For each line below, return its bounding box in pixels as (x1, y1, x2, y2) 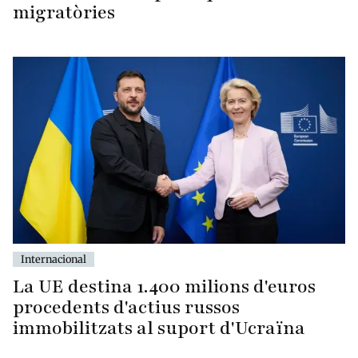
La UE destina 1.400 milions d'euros (13, 273, 316, 299)
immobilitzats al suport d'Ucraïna (13, 315, 305, 340)
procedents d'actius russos (13, 294, 240, 320)
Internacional (21, 252, 86, 265)
